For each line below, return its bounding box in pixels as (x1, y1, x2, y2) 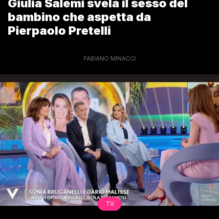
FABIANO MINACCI (83, 54, 136, 62)
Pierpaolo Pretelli (8, 23, 111, 38)
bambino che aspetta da (8, 9, 151, 24)
